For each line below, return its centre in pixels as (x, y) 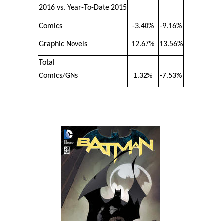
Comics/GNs (58, 76)
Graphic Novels (63, 44)
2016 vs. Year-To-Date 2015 (83, 8)
